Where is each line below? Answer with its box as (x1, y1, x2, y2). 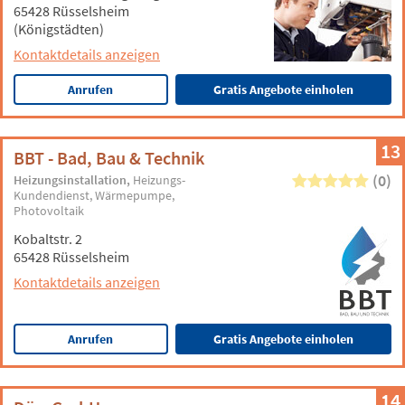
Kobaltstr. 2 (14, 230, 82, 248)
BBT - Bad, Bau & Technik (14, 146, 204, 169)
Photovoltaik (14, 202, 85, 219)
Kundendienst (14, 187, 90, 203)
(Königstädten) (14, 20, 104, 38)
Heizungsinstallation (14, 172, 127, 188)
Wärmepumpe (95, 187, 173, 203)
